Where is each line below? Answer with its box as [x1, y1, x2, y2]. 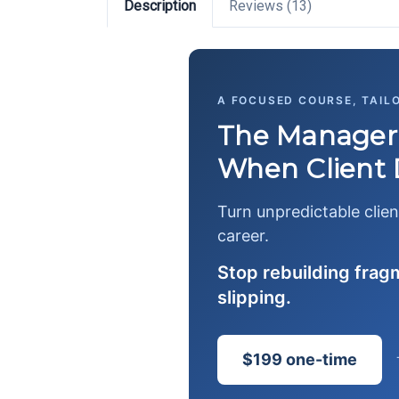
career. [217, 226, 269, 245]
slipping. [217, 287, 291, 308]
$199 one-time [242, 350, 357, 369]
